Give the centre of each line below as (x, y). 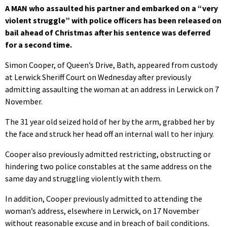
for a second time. (39, 44)
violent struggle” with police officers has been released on (113, 20)
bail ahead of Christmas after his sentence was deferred (108, 32)
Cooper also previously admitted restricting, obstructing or (108, 154)
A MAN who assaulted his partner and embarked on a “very (111, 8)
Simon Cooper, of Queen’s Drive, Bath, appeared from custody (111, 65)
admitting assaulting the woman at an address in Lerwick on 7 (112, 89)
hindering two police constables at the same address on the (108, 166)
